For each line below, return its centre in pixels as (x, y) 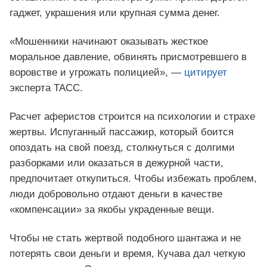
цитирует (206, 73)
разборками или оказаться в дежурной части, (117, 163)
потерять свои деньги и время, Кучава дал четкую (128, 254)
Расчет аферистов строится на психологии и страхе (132, 117)
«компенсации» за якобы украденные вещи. (112, 210)
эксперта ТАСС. (46, 88)
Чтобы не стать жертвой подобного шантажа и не (125, 238)
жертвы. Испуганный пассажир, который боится (122, 132)
